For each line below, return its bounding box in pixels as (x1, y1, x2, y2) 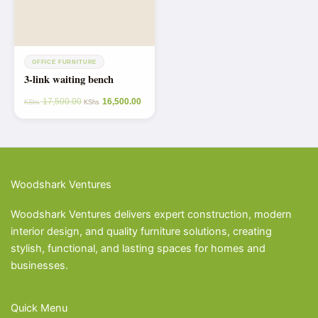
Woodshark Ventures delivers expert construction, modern (11, 208, 292, 221)
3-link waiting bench (24, 72, 114, 87)
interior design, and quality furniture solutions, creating (11, 225, 272, 238)
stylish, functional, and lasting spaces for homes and (11, 242, 265, 256)
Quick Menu (11, 301, 67, 314)
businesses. (11, 259, 68, 273)
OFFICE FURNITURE (32, 58, 97, 66)
